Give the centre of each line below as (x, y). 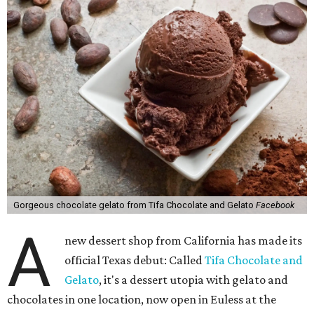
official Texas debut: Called (135, 260)
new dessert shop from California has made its (184, 240)
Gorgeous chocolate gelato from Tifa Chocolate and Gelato (134, 205)
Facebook (275, 205)
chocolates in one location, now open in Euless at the (142, 299)
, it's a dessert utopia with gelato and (194, 280)
